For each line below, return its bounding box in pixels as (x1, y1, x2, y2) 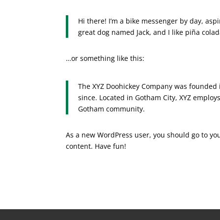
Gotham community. (78, 104, 145, 113)
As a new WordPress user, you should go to (66, 130, 210, 139)
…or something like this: (66, 53, 145, 63)
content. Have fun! (66, 141, 127, 151)
